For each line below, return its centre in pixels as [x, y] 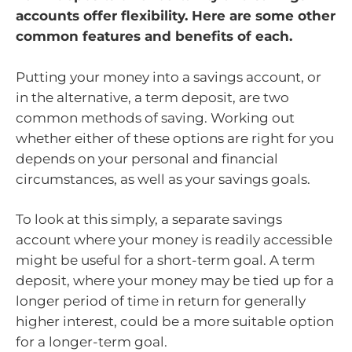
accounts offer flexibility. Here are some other [176, 16]
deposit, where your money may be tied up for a [175, 281]
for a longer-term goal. [92, 342]
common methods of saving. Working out [155, 117]
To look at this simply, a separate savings [149, 220]
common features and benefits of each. [154, 37]
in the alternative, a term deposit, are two [152, 97]
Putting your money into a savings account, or [169, 77]
